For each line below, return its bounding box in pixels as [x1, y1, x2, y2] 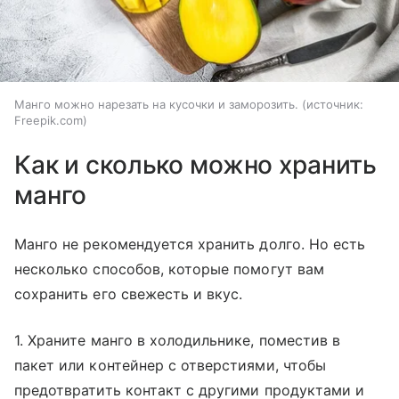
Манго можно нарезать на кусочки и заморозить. [14, 97, 298, 112]
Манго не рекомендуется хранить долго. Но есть [14, 235, 366, 254]
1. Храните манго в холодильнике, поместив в [14, 331, 341, 350]
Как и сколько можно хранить [14, 150, 378, 181]
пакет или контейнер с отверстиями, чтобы [14, 356, 326, 375]
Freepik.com [14, 113, 83, 128]
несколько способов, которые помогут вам [14, 260, 324, 279]
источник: [306, 97, 363, 112]
